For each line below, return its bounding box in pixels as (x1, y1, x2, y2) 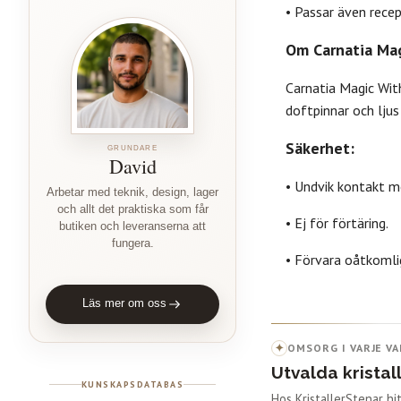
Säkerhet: (286, 137, 354, 158)
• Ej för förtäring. (286, 213, 388, 232)
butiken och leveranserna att (59, 219, 206, 233)
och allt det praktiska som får (56, 202, 209, 216)
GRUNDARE (107, 143, 158, 152)
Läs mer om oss (82, 297, 166, 311)
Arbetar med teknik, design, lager (47, 185, 218, 199)
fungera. (111, 236, 154, 250)
